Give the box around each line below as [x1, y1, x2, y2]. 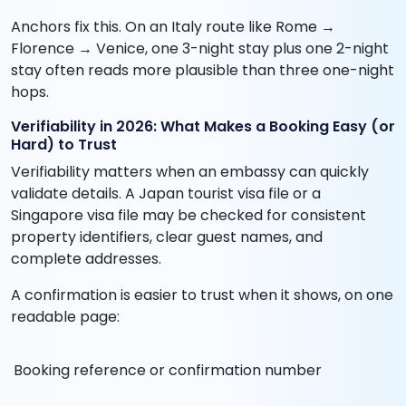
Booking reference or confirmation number [14, 360, 322, 382]
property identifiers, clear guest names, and [11, 227, 323, 248]
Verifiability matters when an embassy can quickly [11, 161, 369, 183]
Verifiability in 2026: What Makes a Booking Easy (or [11, 116, 395, 138]
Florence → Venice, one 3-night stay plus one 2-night [11, 38, 389, 60]
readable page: [11, 306, 120, 328]
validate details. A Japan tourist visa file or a [11, 183, 321, 205]
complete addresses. [11, 248, 161, 270]
